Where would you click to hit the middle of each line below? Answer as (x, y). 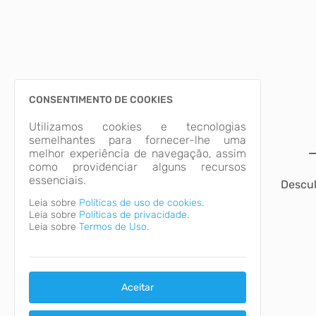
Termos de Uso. (114, 227)
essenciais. (57, 180)
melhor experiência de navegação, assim (138, 153)
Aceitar (138, 287)
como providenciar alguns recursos (138, 167)
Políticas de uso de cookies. (141, 203)
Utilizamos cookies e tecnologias (138, 127)
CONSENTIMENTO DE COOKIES (101, 100)
